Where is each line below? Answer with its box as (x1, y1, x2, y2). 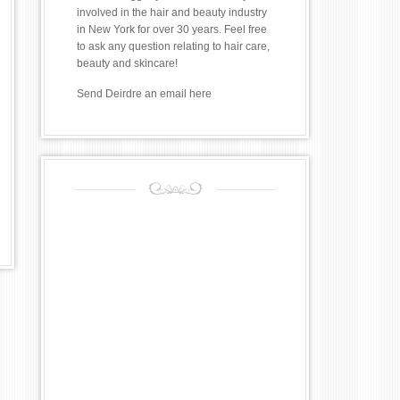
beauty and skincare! (77, 57, 178, 71)
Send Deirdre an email (77, 87, 189, 101)
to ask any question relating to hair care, (77, 40, 270, 54)
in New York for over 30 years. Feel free (77, 23, 267, 37)
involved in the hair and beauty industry (77, 6, 267, 20)
